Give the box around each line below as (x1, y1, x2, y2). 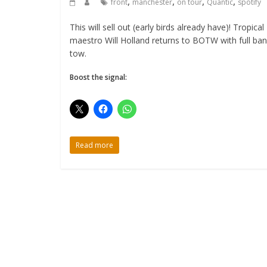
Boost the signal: (70, 72, 127, 83)
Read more (76, 140, 113, 151)
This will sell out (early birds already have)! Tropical (70, 21, 264, 33)
